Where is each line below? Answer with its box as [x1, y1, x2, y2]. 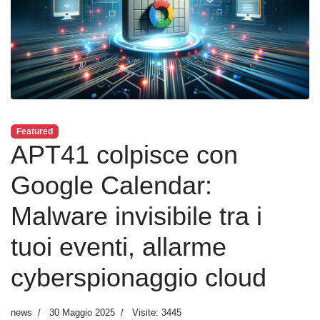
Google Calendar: [11, 170, 212, 200]
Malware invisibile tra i [11, 201, 262, 231]
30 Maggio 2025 [49, 306, 115, 318]
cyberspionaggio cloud [11, 262, 266, 292]
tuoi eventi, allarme [11, 231, 226, 261]
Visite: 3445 [132, 306, 181, 318]
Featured [16, 126, 53, 136]
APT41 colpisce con [11, 139, 238, 169]
